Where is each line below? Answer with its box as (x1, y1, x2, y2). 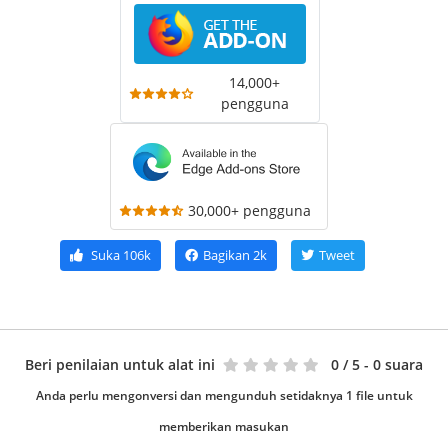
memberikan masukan (159, 418, 289, 436)
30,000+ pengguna (188, 201, 311, 221)
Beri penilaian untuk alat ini (25, 355, 215, 375)
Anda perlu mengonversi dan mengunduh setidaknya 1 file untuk (35, 387, 413, 405)
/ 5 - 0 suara (343, 355, 423, 375)
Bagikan (202, 246, 250, 265)
